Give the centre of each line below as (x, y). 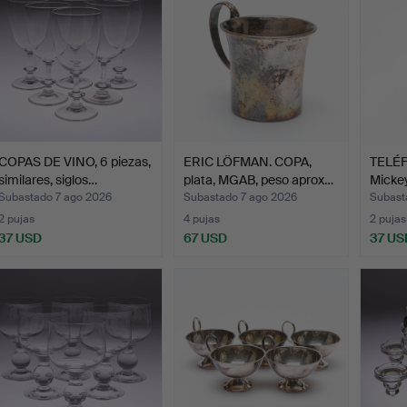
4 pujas (202, 218)
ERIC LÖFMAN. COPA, (248, 161)
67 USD (206, 238)
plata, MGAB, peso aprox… (259, 179)
